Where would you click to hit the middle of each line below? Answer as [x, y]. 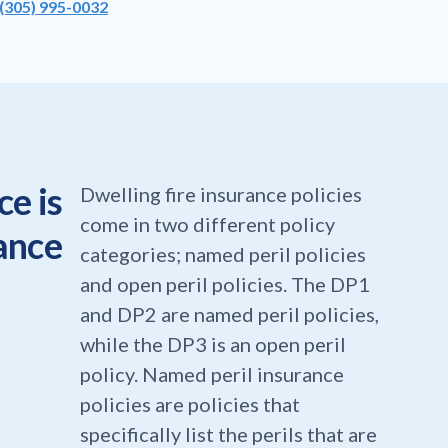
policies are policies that [189, 404]
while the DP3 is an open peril [212, 344]
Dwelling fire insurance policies [220, 194]
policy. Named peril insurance [211, 374]
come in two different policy [207, 224]
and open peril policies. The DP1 [224, 284]
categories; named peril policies [222, 254]
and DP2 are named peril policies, [229, 314]
